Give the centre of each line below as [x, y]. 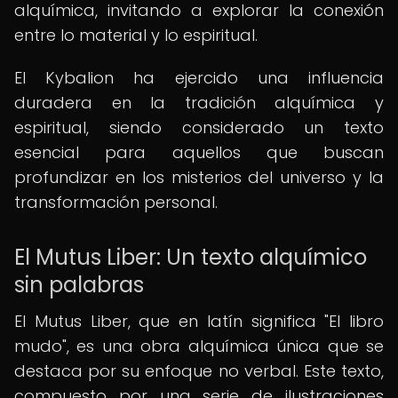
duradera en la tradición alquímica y [199, 103]
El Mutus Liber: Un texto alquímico [191, 257]
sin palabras [79, 285]
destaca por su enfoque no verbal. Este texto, [199, 371]
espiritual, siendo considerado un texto [199, 127]
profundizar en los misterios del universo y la [199, 177]
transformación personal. [116, 202]
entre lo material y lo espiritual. [136, 35]
